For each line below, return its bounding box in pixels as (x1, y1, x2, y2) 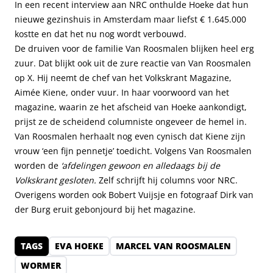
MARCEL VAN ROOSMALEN (116, 240, 231, 252)
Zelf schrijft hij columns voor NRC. (96, 174, 238, 186)
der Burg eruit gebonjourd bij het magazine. (15, 204, 196, 215)
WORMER (21, 260, 61, 271)
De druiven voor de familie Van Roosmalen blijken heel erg (15, 43, 254, 54)
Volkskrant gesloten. (15, 174, 96, 186)
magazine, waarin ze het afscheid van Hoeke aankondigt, (15, 101, 247, 113)
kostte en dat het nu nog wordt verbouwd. (15, 28, 186, 40)
